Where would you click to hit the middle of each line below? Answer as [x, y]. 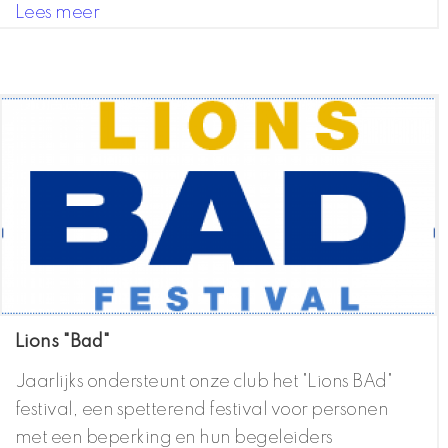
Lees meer [57, 13]
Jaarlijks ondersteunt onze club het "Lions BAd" [203, 382]
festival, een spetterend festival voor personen [201, 410]
